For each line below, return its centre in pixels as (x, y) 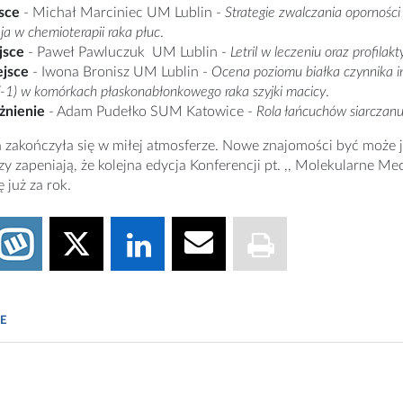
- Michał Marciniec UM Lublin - (122, 13)
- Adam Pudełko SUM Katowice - (151, 112)
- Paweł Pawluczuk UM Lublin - (129, 52)
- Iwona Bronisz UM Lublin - (120, 72)
